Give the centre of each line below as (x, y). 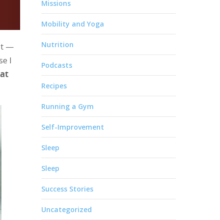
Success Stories (68, 189)
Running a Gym (68, 106)
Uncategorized (67, 209)
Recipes (54, 86)
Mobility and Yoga (73, 24)
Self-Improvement (73, 127)
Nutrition (58, 44)
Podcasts (57, 65)
